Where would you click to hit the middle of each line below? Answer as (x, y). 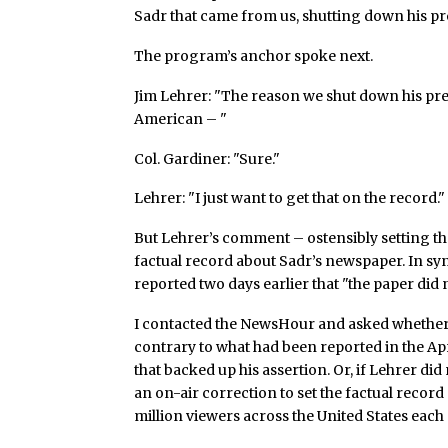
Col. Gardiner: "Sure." (207, 158)
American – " (181, 118)
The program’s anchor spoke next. (254, 56)
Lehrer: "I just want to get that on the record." (290, 198)
